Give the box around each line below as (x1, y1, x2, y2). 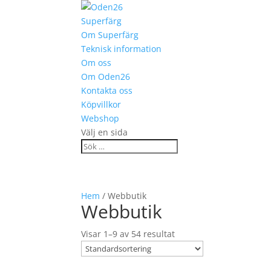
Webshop (81, 113, 120, 124)
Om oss (81, 57, 112, 68)
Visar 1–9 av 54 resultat (81, 228, 175, 240)
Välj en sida (81, 126, 128, 138)
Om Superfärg (81, 29, 139, 41)
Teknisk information (81, 43, 162, 54)
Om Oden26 (81, 71, 131, 82)
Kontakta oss (81, 85, 133, 96)
